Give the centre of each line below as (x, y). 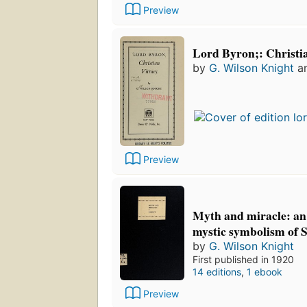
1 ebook (265, 271)
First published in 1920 (243, 259)
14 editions (217, 271)
